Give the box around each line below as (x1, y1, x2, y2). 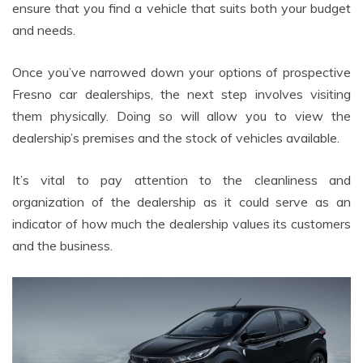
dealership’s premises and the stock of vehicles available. (12, 130, 340, 147)
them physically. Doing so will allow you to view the (12, 108, 351, 125)
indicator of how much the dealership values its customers (12, 216, 351, 233)
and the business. (12, 237, 113, 254)
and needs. (12, 22, 75, 39)
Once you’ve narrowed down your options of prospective (12, 64, 351, 81)
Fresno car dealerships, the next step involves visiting (12, 86, 351, 103)
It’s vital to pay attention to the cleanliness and (12, 172, 351, 189)
